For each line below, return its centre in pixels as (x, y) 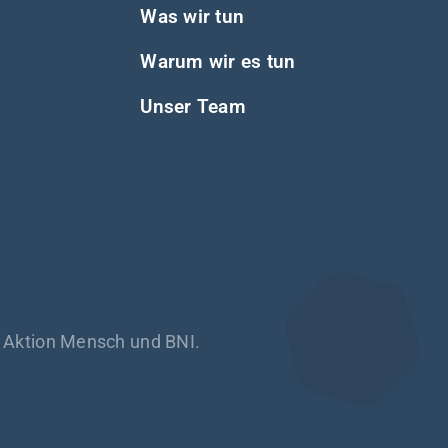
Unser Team (193, 106)
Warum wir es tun (218, 61)
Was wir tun (192, 16)
